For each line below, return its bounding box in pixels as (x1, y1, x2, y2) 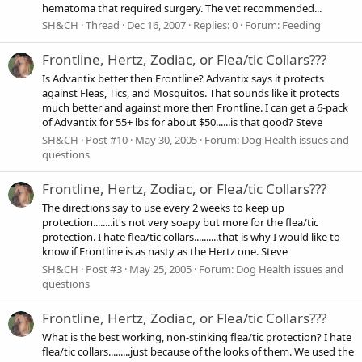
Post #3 (86, 261, 122, 276)
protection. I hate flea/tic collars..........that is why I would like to (42, 229, 340, 245)
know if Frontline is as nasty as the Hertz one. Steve (42, 244, 288, 259)
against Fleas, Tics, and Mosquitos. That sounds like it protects (42, 86, 339, 101)
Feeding (282, 17, 321, 32)
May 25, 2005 (129, 261, 192, 276)
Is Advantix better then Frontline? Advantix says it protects (42, 71, 324, 86)
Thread (86, 17, 120, 32)
